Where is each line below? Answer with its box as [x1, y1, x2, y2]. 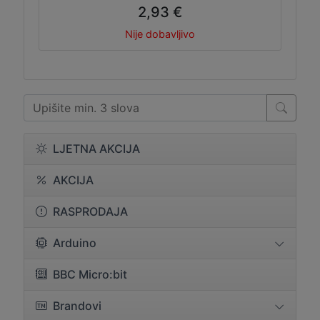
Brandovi [53, 299, 101, 314]
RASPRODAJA [53, 204, 128, 219]
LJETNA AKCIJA [53, 141, 140, 156]
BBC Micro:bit [53, 267, 127, 282]
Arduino [53, 236, 96, 251]
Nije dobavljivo [125, 28, 195, 40]
